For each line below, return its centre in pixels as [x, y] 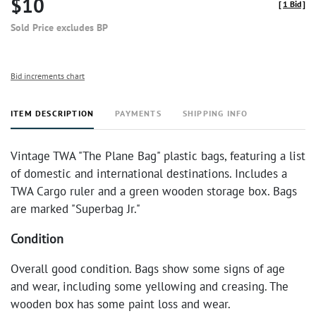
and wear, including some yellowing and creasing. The [150, 286]
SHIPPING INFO [215, 113]
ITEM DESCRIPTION [53, 113]
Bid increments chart [48, 76]
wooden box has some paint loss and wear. [121, 304]
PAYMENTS [138, 113]
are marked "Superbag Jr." [75, 209]
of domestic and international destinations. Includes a [149, 174]
